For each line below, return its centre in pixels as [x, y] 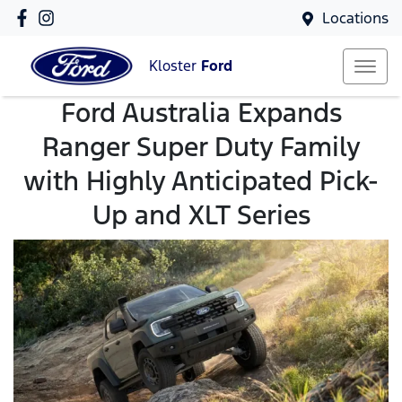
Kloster [175, 66]
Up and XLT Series [201, 215]
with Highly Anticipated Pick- [201, 181]
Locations [355, 18]
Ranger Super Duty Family [201, 147]
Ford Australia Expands [201, 113]
